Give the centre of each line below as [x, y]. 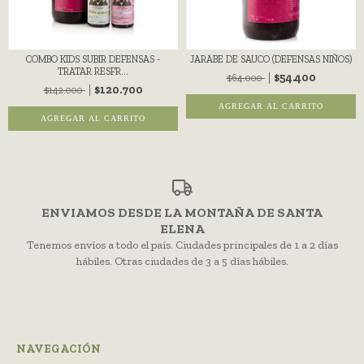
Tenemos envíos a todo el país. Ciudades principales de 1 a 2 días [182, 245]
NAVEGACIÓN [58, 349]
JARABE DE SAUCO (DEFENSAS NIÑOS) [271, 60]
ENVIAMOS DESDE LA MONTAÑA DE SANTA [182, 212]
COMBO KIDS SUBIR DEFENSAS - [93, 60]
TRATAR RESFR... [93, 72]
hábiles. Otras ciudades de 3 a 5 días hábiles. [182, 261]
